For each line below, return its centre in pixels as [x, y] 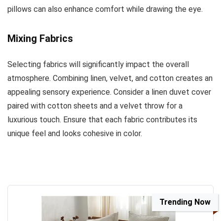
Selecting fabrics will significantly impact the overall [98, 64]
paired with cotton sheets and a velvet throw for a [95, 106]
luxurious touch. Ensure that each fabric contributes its [102, 119]
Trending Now [185, 202]
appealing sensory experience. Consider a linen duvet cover [109, 92]
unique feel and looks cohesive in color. [75, 133]
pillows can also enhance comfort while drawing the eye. [105, 9]
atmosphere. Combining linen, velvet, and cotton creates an [110, 78]
